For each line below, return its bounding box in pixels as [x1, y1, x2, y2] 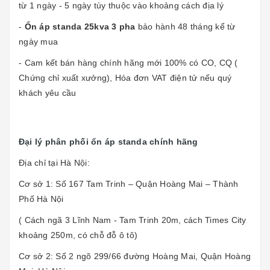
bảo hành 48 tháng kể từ [137, 21, 236, 31]
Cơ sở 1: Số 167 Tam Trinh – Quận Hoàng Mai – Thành [19, 178, 239, 189]
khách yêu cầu [19, 87, 79, 98]
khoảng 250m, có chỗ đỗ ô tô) [19, 230, 137, 240]
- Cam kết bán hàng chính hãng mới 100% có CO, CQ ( [19, 57, 238, 67]
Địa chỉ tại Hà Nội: [19, 157, 90, 168]
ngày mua [19, 36, 58, 46]
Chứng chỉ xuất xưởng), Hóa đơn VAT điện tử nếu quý [19, 72, 232, 83]
